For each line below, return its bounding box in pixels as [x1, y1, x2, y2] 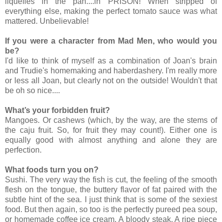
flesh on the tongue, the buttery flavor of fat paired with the [5, 185, 217, 194]
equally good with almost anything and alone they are [5, 135, 217, 144]
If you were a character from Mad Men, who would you [5, 36, 217, 45]
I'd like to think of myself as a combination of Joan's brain [5, 56, 217, 65]
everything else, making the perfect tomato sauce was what [5, 6, 217, 15]
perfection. [5, 145, 42, 154]
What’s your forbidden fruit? [5, 106, 110, 114]
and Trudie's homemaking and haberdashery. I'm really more [5, 66, 217, 75]
